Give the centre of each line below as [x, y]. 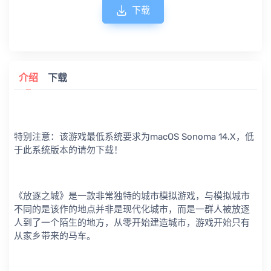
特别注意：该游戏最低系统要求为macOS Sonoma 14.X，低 [134, 137]
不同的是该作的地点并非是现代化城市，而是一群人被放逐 [132, 210]
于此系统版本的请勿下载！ [68, 150]
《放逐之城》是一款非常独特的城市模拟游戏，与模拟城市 [132, 196]
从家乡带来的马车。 [55, 236]
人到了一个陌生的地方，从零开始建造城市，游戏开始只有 [132, 223]
